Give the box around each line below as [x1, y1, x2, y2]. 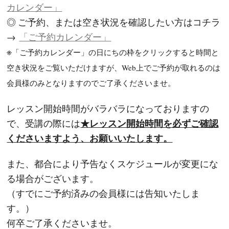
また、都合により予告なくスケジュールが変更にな [7, 157, 219, 170]
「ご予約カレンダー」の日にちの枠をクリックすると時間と [12, 47, 219, 57]
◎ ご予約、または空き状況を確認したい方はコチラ [7, 15, 221, 28]
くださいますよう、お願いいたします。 [7, 131, 173, 145]
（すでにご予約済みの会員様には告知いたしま [7, 187, 200, 199]
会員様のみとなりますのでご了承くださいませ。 [7, 77, 176, 88]
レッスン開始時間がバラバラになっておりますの [7, 102, 210, 114]
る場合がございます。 [7, 172, 99, 185]
